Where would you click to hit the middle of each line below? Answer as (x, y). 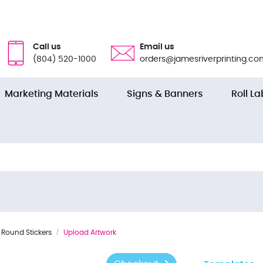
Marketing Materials (52, 94)
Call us (47, 47)
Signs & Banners (165, 94)
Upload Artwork (90, 232)
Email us (157, 47)
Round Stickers (26, 232)
